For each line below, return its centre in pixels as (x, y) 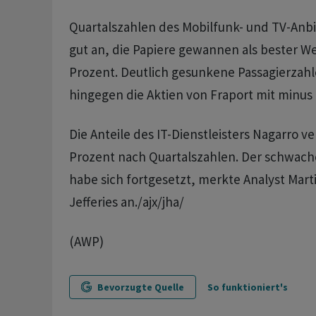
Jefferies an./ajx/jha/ (126, 202)
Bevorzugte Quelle (140, 287)
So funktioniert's (247, 287)
